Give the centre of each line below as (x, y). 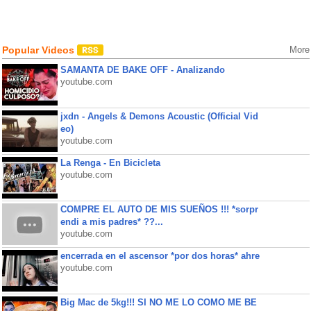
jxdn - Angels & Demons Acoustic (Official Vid (159, 116)
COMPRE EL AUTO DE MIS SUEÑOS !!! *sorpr (159, 209)
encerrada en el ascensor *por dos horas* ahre (160, 256)
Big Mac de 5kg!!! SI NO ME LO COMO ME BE (158, 302)
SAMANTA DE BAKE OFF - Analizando (142, 70)
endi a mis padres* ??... (111, 222)
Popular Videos (39, 50)
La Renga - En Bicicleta (110, 163)
